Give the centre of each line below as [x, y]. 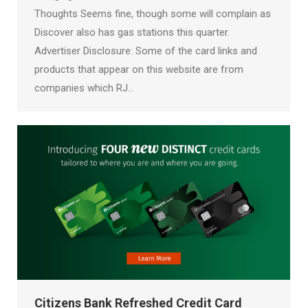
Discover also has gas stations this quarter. [132, 33]
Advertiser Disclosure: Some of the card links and [146, 51]
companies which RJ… [84, 88]
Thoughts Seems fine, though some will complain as [153, 14]
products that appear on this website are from [139, 70]
